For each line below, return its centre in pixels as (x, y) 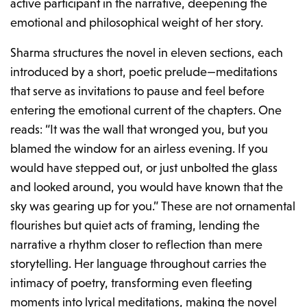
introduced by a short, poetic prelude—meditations (144, 72)
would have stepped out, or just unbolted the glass (144, 168)
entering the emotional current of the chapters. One (146, 110)
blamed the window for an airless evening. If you (139, 149)
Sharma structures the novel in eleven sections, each (147, 53)
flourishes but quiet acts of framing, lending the (135, 225)
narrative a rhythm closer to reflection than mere (137, 245)
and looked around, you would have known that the (147, 187)
